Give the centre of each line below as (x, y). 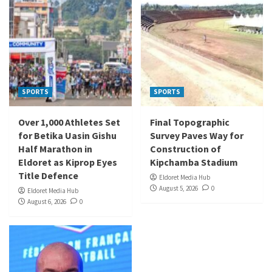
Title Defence (48, 176)
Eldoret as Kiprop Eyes (68, 162)
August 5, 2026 (178, 189)
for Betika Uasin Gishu (67, 136)
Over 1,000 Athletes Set (69, 122)
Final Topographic (189, 122)
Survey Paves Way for (196, 136)
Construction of (185, 149)
